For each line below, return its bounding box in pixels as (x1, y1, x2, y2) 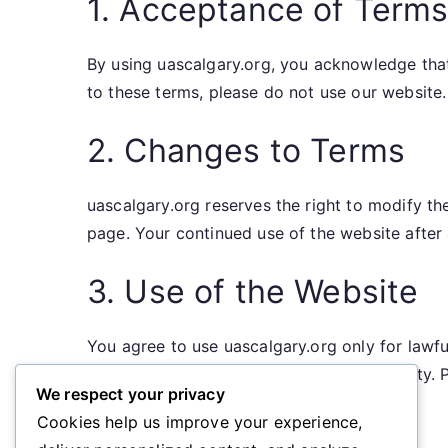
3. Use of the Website (87, 272, 419, 311)
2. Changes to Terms (87, 131, 406, 170)
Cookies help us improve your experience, (37, 412, 363, 432)
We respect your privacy (36, 384, 225, 404)
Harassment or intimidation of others (103, 416, 388, 436)
